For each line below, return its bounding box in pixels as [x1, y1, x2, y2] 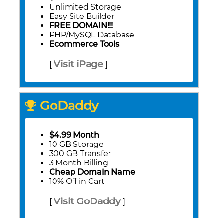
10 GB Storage [49, 140, 104, 149]
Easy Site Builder [49, 12, 114, 21]
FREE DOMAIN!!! [49, 21, 113, 31]
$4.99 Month [49, 130, 99, 140]
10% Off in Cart [49, 177, 105, 186]
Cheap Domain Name [49, 167, 135, 177]
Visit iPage [54, 58, 103, 70]
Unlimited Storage [49, 2, 121, 12]
